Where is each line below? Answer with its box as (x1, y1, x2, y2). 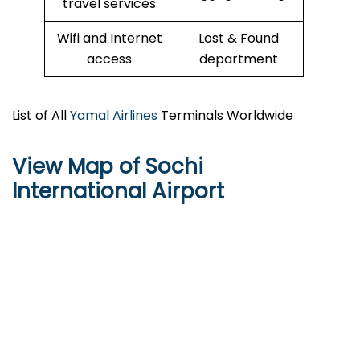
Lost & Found (198, 29, 279, 48)
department (199, 50, 278, 69)
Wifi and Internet (56, 29, 162, 48)
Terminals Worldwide (157, 106, 293, 125)
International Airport (12, 177, 224, 207)
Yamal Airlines (70, 106, 157, 125)
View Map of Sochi (12, 152, 203, 182)
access (87, 50, 132, 69)
